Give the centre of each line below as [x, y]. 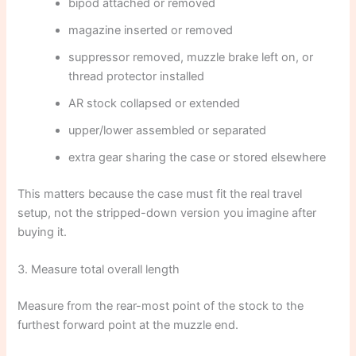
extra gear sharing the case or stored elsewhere [197, 158]
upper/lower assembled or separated [168, 131]
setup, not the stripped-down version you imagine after [167, 213]
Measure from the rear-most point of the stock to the [161, 306]
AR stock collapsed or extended [155, 104]
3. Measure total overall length [99, 270]
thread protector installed [137, 77]
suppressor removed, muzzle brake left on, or [191, 58]
